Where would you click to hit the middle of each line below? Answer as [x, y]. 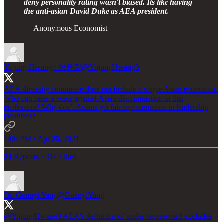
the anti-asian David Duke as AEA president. [96, 11]
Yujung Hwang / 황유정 [43, 67]
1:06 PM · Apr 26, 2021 [42, 138]
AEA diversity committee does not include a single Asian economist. [111, 89]
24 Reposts [21, 156]
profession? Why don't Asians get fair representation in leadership [106, 107]
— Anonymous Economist [65, 28]
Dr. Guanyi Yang [30, 195]
